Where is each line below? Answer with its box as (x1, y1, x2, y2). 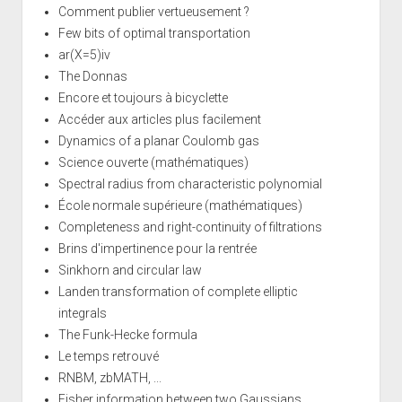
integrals (57, 305, 107, 320)
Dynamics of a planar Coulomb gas (57, 133, 259, 148)
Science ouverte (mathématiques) (57, 154, 249, 170)
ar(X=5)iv (57, 47, 110, 62)
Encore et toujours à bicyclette (57, 90, 228, 105)
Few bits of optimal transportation (57, 25, 250, 40)
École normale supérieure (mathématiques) (57, 197, 302, 213)
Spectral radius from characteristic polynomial (57, 176, 322, 191)
